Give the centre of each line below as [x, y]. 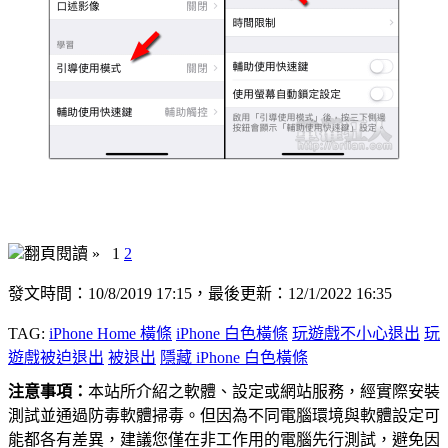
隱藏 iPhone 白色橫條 [234, 358]
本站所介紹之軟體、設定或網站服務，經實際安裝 [264, 392]
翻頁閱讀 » [66, 254]
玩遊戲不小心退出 [356, 334]
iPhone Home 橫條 [110, 334]
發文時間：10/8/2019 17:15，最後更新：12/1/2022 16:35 [200, 294]
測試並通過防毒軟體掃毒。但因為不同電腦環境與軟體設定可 [224, 416]
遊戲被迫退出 [56, 358]
